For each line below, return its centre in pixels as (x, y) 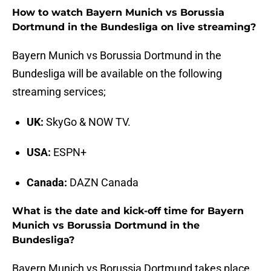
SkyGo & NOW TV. (87, 122)
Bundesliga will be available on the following (117, 74)
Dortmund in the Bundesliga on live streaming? (134, 27)
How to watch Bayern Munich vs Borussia (118, 13)
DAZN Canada (103, 183)
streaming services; (59, 92)
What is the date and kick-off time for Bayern (128, 211)
